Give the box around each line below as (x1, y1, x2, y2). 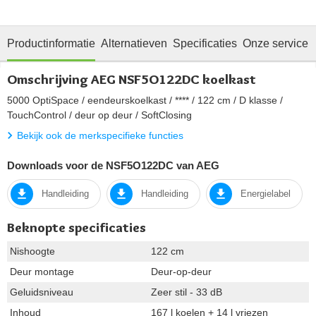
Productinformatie (7, 37, 95, 49)
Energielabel (241, 188, 291, 200)
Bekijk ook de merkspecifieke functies (17, 129, 183, 141)
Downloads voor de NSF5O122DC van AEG (7, 159, 219, 172)
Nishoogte (10, 245, 55, 257)
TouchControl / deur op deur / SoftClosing (7, 109, 192, 121)
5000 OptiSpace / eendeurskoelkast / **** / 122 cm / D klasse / (7, 94, 283, 106)
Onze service (243, 37, 308, 49)
